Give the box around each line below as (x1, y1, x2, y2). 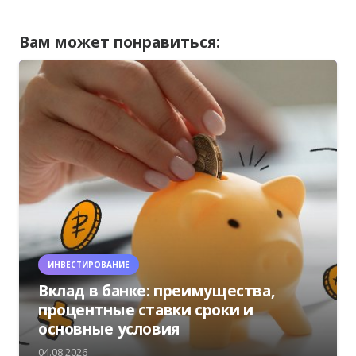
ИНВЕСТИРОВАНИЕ (48, 258, 130, 270)
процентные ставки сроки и (38, 298, 253, 320)
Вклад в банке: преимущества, (38, 279, 275, 301)
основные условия (38, 317, 180, 339)
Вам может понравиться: (19, 31, 220, 53)
